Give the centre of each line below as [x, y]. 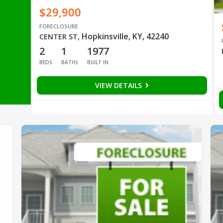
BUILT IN [98, 62]
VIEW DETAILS [120, 85]
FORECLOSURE [58, 26]
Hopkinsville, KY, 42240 [125, 36]
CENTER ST [58, 36]
